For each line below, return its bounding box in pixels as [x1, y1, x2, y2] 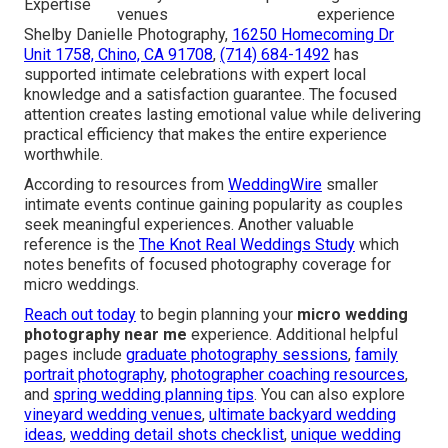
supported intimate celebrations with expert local [24, 65, 366, 85]
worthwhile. [24, 145, 103, 165]
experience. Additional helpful [187, 325, 398, 345]
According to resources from [24, 175, 228, 195]
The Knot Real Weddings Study [139, 235, 355, 255]
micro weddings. [24, 275, 139, 295]
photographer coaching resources [171, 365, 405, 385]
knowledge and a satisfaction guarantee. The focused [24, 85, 397, 105]
